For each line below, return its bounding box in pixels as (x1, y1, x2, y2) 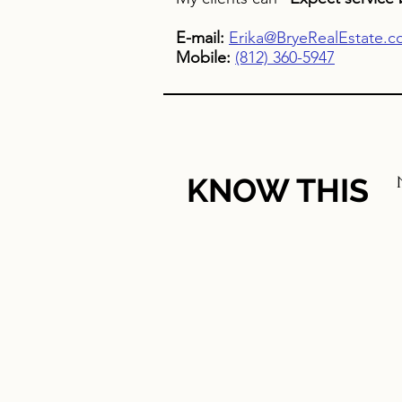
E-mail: (176, 28, 224, 48)
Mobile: (176, 48, 235, 67)
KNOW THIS (187, 171, 369, 209)
